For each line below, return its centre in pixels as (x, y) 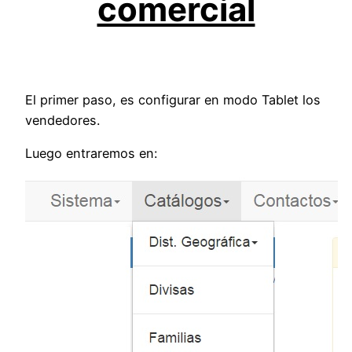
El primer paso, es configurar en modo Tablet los (173, 100)
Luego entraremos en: (91, 154)
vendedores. (62, 121)
